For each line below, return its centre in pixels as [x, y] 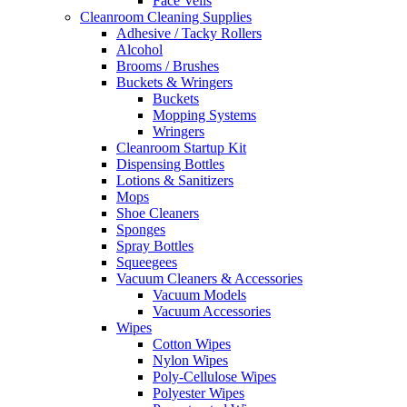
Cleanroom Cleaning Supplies [166, 16]
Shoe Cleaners [158, 213]
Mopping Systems [204, 114]
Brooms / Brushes [168, 65]
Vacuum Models [199, 294]
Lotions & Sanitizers [175, 180]
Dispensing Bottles [170, 164]
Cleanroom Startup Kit [181, 147]
